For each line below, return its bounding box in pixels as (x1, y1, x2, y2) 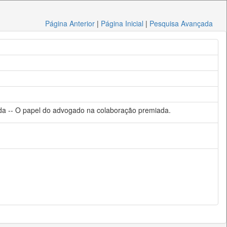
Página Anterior (45, 18, 95, 28)
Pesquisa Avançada (149, 18, 213, 28)
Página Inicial (101, 18, 144, 28)
